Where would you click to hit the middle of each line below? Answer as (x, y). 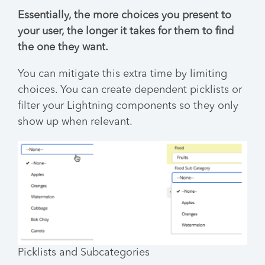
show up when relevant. (75, 122)
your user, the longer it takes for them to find (126, 32)
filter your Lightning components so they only (128, 106)
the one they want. (63, 48)
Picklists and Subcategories (84, 253)
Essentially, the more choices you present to (125, 16)
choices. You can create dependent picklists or (130, 90)
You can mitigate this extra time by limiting (122, 74)
